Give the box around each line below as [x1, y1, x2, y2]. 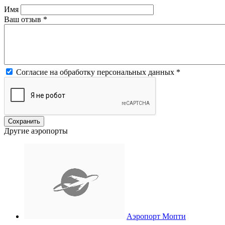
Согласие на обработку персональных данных [16, 67, 176, 76]
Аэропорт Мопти [127, 211, 186, 220]
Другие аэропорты [4, 126, 68, 135]
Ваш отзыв [4, 15, 43, 24]
